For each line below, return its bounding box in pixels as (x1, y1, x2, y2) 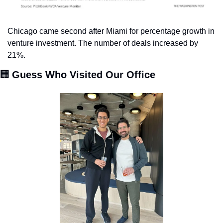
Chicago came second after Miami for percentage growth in (7, 27, 215, 36)
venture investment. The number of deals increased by (7, 39, 198, 48)
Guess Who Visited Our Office (12, 69, 155, 81)
